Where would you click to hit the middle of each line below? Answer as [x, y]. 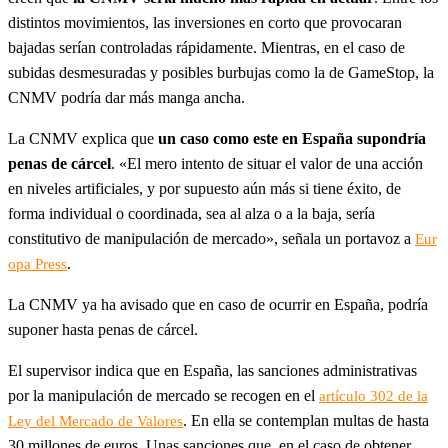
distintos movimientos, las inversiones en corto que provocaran [205, 23]
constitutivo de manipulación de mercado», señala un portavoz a [211, 239]
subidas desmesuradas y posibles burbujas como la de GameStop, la [221, 73]
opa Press [37, 264]
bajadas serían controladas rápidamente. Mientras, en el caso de [206, 48]
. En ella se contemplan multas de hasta [306, 421]
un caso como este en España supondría [292, 139]
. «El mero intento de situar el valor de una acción [267, 164]
